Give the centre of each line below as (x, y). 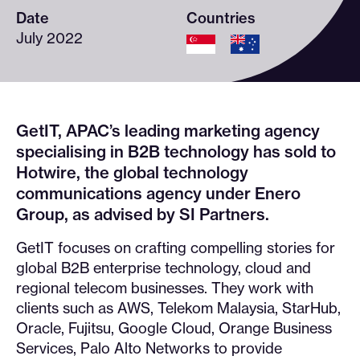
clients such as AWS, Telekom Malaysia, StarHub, (178, 308)
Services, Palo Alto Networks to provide (149, 348)
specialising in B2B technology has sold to (176, 152)
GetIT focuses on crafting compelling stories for (176, 248)
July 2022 (49, 37)
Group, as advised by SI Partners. (143, 215)
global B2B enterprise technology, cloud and (164, 268)
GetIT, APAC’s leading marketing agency (168, 131)
